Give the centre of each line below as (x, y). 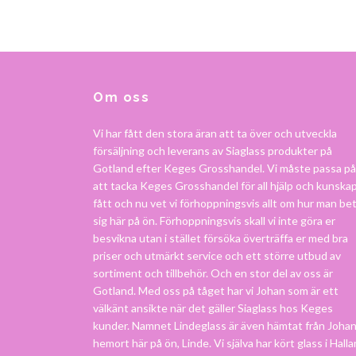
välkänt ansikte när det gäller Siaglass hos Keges (213, 308)
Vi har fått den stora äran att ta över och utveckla (215, 133)
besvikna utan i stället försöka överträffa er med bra (221, 238)
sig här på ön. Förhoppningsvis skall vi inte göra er (214, 221)
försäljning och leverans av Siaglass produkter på (213, 151)
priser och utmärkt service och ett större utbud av (217, 256)
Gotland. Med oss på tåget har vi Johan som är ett (216, 291)
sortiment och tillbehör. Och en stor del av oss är (213, 273)
